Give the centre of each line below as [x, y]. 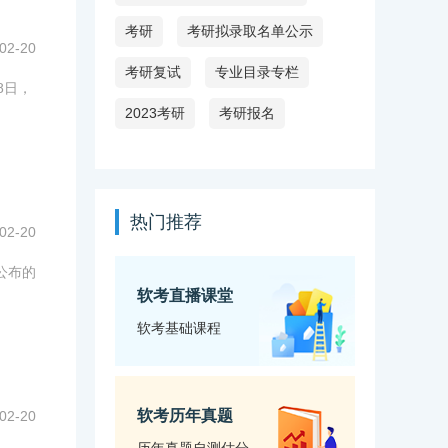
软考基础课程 [179, 328]
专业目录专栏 [257, 72]
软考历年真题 [185, 416]
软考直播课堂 [185, 296]
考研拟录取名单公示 [250, 31]
